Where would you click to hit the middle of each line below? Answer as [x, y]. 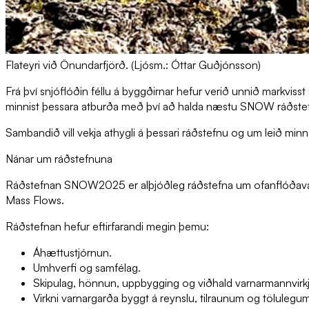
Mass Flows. [36, 200]
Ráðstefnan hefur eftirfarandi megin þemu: [109, 227]
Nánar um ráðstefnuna [59, 159]
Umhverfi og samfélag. [88, 268]
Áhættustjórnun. [72, 253]
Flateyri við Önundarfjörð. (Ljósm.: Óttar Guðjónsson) [133, 65]
